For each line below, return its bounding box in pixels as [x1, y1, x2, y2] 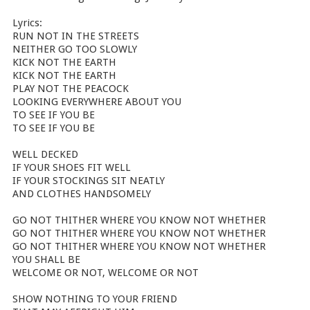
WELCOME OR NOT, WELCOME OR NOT [12, 266, 199, 279]
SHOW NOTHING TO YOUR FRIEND [12, 293, 177, 305]
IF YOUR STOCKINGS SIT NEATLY [12, 174, 165, 187]
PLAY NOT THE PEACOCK [12, 82, 129, 95]
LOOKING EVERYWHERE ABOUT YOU [12, 95, 181, 108]
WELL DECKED [12, 148, 78, 161]
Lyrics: [12, 17, 42, 29]
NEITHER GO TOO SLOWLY [12, 43, 137, 55]
